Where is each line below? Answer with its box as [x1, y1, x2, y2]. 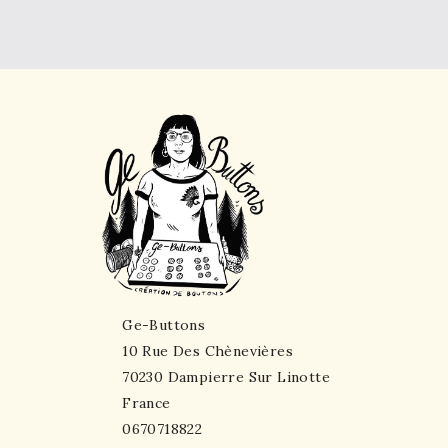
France [122, 393, 171, 412]
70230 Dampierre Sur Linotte [122, 367, 330, 386]
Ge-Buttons [122, 315, 206, 334]
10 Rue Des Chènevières [122, 341, 293, 360]
